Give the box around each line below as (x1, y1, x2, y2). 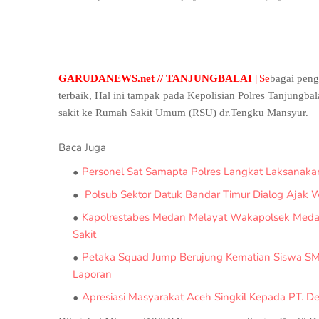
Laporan (73, 267, 112, 281)
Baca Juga (58, 140, 106, 155)
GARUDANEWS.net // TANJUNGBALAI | (58, 73, 257, 84)
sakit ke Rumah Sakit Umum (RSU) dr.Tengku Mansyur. (58, 107, 308, 118)
